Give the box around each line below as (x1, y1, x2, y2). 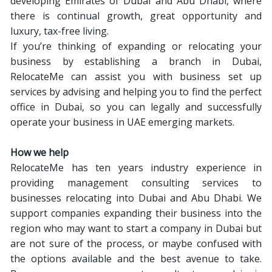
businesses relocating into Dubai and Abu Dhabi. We (10, 191, 262, 205)
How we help (10, 146, 69, 159)
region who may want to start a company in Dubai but (10, 222, 262, 235)
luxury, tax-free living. (10, 24, 109, 38)
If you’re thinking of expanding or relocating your (10, 39, 262, 53)
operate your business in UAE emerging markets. (10, 115, 234, 129)
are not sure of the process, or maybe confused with (10, 237, 262, 250)
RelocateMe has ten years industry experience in (10, 161, 262, 174)
